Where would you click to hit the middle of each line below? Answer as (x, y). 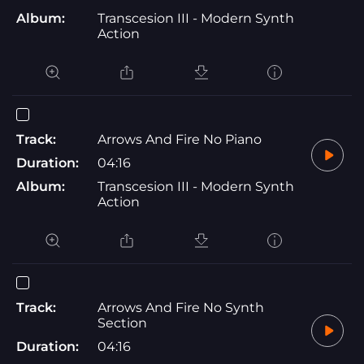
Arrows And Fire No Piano (180, 139)
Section (122, 323)
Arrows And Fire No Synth (181, 307)
